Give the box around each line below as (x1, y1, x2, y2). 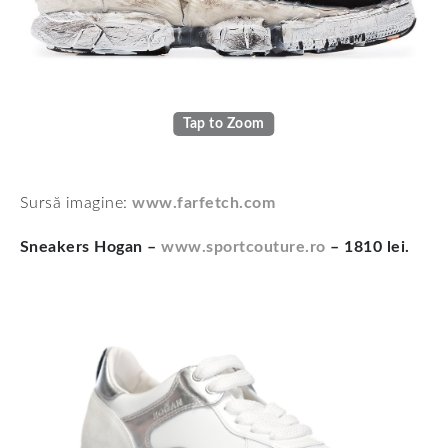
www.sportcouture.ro (161, 238, 326, 255)
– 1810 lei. (325, 238, 410, 255)
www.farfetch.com (132, 194, 276, 211)
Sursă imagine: (20, 194, 133, 211)
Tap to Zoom (183, 116, 265, 131)
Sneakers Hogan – (20, 238, 162, 255)
